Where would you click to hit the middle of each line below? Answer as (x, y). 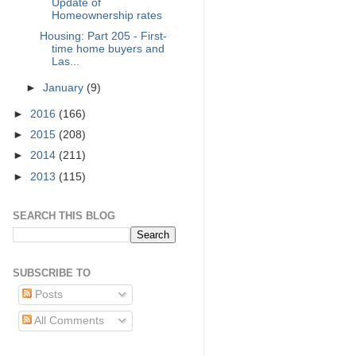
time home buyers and (108, 49)
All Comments (68, 320)
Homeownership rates (106, 16)
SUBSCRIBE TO (52, 273)
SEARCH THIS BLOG (64, 215)
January (65, 88)
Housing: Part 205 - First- (103, 37)
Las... (65, 62)
